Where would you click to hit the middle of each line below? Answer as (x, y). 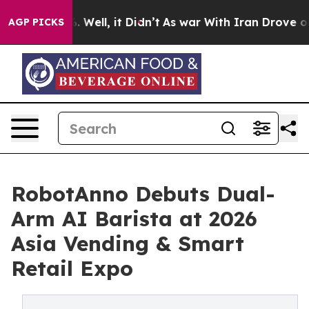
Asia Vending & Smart (128, 243)
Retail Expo (72, 268)
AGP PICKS (36, 22)
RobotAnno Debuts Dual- (143, 194)
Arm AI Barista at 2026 (134, 219)
